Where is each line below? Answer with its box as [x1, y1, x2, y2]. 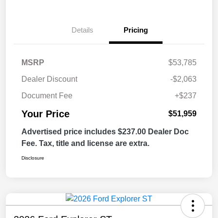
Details [71, 26, 93, 35]
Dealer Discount [21, 75, 77, 84]
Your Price [21, 109, 70, 120]
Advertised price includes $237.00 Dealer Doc [21, 127, 189, 136]
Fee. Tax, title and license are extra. [21, 139, 149, 148]
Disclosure [21, 155, 44, 161]
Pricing [124, 26, 148, 35]
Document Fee [21, 91, 73, 100]
